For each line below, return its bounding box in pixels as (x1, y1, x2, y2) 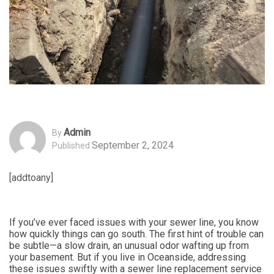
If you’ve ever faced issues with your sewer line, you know (9, 216, 259, 228)
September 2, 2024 (92, 139, 174, 152)
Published (52, 141, 90, 151)
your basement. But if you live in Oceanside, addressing (9, 251, 246, 263)
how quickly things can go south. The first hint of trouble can (9, 228, 264, 240)
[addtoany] (9, 171, 53, 183)
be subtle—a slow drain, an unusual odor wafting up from (9, 239, 249, 251)
